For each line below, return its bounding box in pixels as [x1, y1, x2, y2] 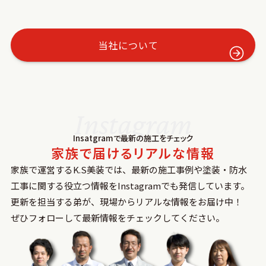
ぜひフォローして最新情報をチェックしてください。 [10, 211, 224, 224]
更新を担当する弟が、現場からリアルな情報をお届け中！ [10, 195, 242, 208]
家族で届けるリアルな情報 [51, 142, 215, 162]
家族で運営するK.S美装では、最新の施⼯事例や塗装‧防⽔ [10, 163, 247, 176]
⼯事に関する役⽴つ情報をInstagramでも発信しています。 [10, 179, 249, 192]
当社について [97, 37, 159, 52]
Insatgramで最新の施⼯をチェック [73, 132, 193, 144]
